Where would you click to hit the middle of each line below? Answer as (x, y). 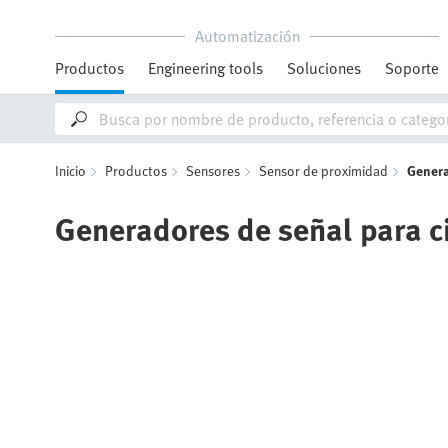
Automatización (247, 36)
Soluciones (324, 68)
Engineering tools (205, 68)
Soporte (412, 68)
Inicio (70, 170)
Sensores (213, 170)
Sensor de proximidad (323, 170)
